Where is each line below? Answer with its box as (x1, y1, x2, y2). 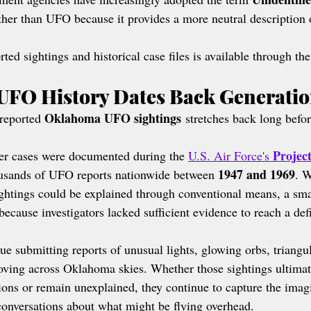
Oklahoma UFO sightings (44, 109, 181, 127)
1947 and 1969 (218, 165, 295, 183)
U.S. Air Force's (188, 147, 273, 164)
